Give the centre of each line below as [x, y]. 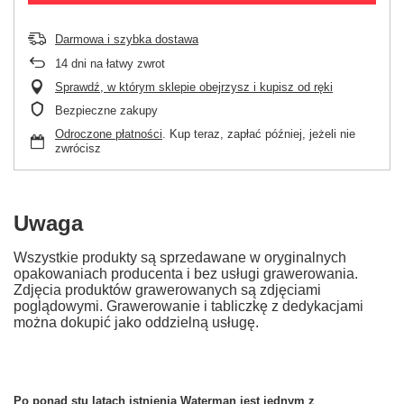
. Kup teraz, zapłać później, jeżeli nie [259, 134]
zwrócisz [78, 149]
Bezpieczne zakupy [106, 111]
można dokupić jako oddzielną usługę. [136, 323]
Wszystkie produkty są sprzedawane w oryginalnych [180, 258]
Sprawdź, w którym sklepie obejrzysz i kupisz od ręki [194, 87]
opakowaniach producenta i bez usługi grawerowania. [186, 274]
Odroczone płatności [109, 134]
